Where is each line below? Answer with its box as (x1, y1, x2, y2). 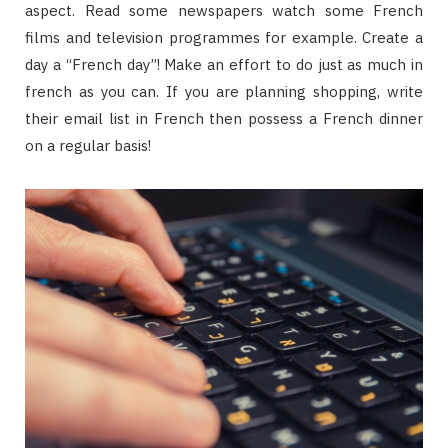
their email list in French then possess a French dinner (25, 108, 423, 128)
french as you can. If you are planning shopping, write (25, 81, 423, 101)
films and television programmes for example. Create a (25, 27, 423, 47)
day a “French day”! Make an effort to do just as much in (25, 54, 423, 74)
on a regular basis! (25, 135, 151, 155)
